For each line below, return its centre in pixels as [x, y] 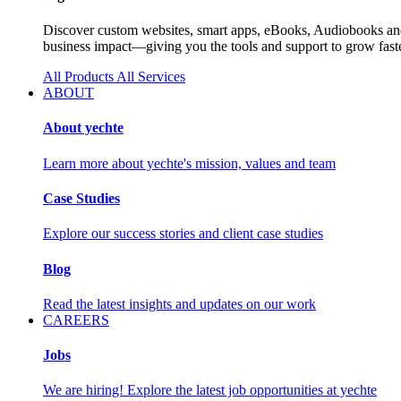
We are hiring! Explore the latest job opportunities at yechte [210, 390]
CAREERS [76, 320]
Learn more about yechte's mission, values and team [189, 163]
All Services [151, 77]
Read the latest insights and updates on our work [179, 303]
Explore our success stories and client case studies [183, 234]
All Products [80, 77]
